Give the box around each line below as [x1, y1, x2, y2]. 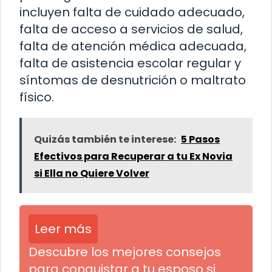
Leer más [35, 220, 92, 238]
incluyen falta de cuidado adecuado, [19, 4, 245, 21]
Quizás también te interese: [34, 132, 176, 147]
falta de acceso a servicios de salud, [19, 21, 243, 38]
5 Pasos [181, 132, 220, 147]
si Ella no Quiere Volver [34, 166, 149, 181]
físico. [19, 89, 54, 106]
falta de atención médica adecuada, [19, 38, 246, 55]
